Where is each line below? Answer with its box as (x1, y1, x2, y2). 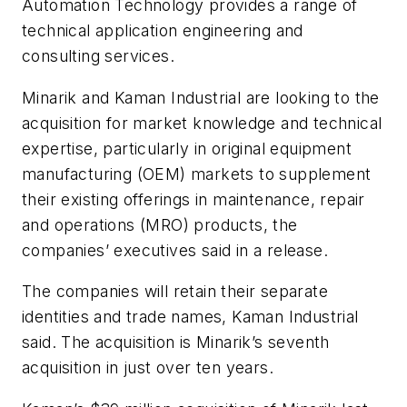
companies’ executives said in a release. (22, 240, 328, 260)
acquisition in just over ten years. (22, 358, 273, 378)
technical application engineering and (22, 21, 303, 41)
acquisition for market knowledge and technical (22, 113, 382, 133)
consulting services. (22, 46, 174, 66)
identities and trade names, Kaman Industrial (22, 307, 359, 327)
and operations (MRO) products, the (22, 214, 298, 234)
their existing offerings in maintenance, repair (22, 189, 365, 209)
